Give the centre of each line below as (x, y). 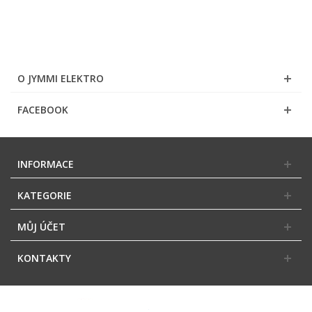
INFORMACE (46, 164)
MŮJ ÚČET (41, 227)
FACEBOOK (43, 110)
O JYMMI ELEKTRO (61, 79)
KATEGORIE (45, 196)
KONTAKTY (44, 258)
